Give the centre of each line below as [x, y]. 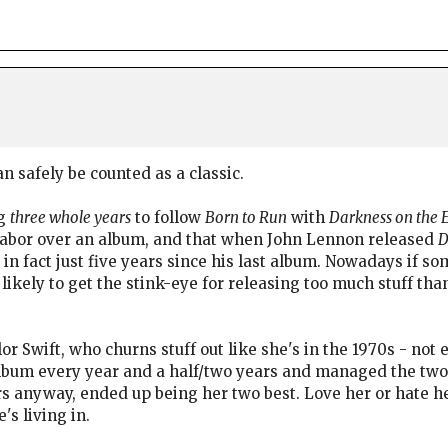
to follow [168, 218]
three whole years [70, 218]
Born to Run [246, 218]
